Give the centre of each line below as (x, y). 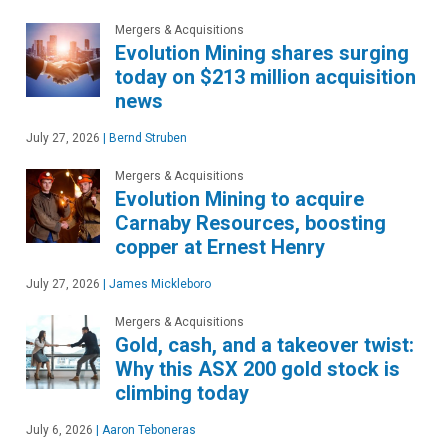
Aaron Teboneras (147, 429)
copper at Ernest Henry (220, 246)
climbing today (182, 392)
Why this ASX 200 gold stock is (257, 368)
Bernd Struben (146, 137)
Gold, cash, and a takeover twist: (264, 344)
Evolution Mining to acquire (239, 198)
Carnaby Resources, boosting (250, 222)
